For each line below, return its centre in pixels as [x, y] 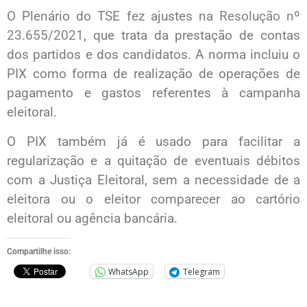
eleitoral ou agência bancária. [92, 218]
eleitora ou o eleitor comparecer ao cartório [153, 199]
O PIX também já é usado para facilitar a [153, 141]
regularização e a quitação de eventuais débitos [153, 160]
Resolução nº [259, 16]
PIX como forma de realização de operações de [153, 74]
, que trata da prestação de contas [192, 36]
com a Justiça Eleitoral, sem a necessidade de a [153, 180]
